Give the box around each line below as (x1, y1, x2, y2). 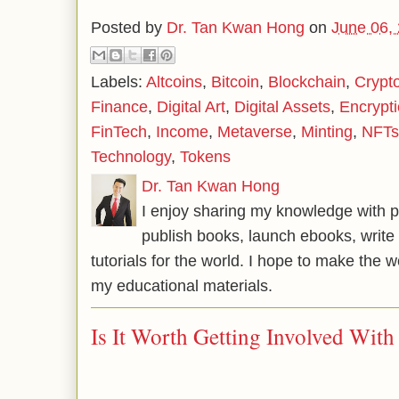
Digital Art (157, 97, 225, 116)
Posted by (91, 19, 167, 37)
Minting (301, 122, 353, 141)
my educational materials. (91, 276, 273, 295)
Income (156, 122, 208, 141)
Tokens (180, 147, 231, 166)
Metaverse (217, 122, 292, 141)
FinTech (91, 122, 147, 141)
